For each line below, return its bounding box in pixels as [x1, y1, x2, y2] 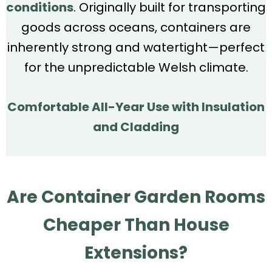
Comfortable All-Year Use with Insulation [7, 98, 265, 115]
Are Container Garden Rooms [7, 185, 265, 209]
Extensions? [84, 240, 188, 265]
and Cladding [93, 118, 179, 135]
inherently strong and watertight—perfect [7, 38, 265, 56]
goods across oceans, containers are [21, 18, 251, 36]
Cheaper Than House [42, 212, 229, 237]
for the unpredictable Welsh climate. [24, 58, 248, 76]
